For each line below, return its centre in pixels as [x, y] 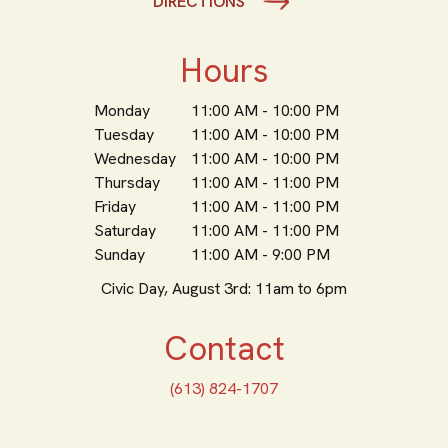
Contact [224, 348]
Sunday [119, 254]
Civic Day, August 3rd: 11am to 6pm [224, 288]
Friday [115, 206]
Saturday [125, 230]
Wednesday [135, 158]
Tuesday [124, 134]
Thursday [127, 182]
